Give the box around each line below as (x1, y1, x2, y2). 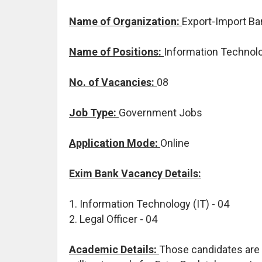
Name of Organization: (69, 15, 182, 27)
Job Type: (69, 106, 119, 119)
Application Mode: (69, 136, 160, 149)
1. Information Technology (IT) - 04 (69, 197, 229, 210)
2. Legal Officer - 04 (69, 212, 157, 225)
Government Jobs (119, 106, 202, 119)
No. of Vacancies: (69, 75, 157, 88)
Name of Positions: (69, 45, 164, 58)
